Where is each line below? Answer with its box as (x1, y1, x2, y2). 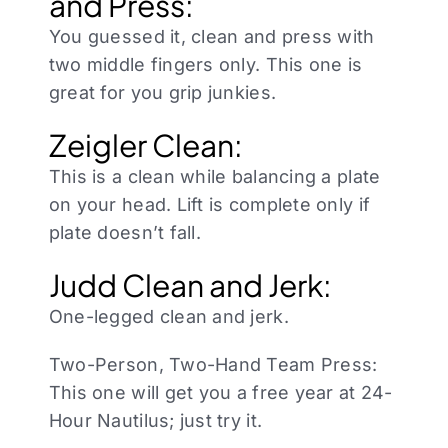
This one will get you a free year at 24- (48, 382, 393, 404)
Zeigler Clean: (48, 126, 243, 165)
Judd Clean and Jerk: (48, 266, 332, 305)
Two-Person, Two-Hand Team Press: (48, 354, 378, 376)
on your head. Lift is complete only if (48, 194, 371, 216)
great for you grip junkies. (48, 82, 277, 104)
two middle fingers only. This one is (48, 54, 363, 76)
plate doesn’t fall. (48, 222, 201, 244)
